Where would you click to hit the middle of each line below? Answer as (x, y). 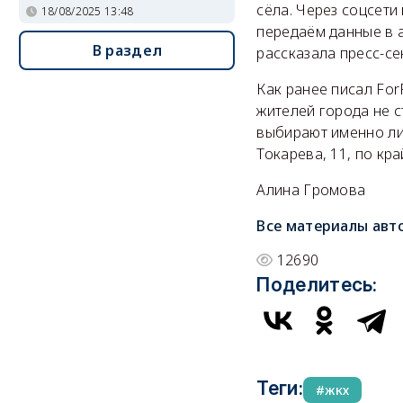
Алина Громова (311, 189)
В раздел (127, 50)
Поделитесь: (317, 284)
